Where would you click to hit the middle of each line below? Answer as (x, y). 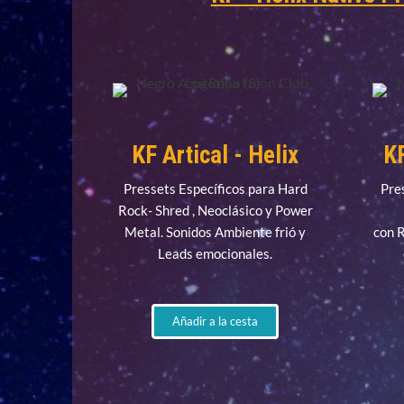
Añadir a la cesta (216, 321)
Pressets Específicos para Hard (215, 189)
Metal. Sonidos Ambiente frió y (216, 232)
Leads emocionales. (216, 254)
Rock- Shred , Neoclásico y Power (215, 211)
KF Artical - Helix (216, 156)
